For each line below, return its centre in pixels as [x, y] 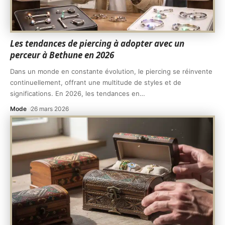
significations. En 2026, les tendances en [75, 93]
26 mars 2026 [50, 108]
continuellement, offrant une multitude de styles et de [96, 82]
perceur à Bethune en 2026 [62, 55]
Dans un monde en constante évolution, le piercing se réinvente [111, 71]
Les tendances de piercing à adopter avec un [97, 43]
